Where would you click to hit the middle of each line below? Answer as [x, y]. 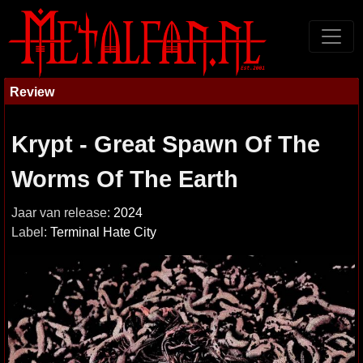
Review [32, 92]
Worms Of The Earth [125, 179]
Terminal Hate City [103, 232]
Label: [31, 232]
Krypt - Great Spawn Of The [166, 144]
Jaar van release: [62, 213]
